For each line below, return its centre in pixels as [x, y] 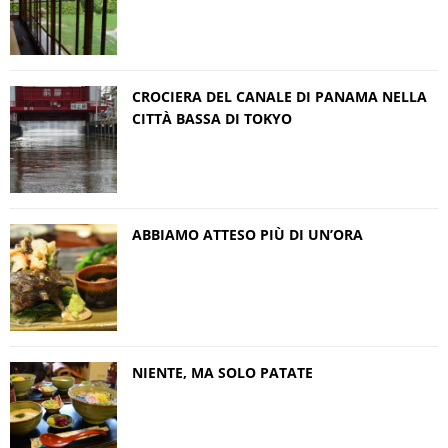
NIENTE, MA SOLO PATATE [222, 372]
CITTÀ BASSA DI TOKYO [212, 118]
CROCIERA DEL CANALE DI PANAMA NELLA [279, 96]
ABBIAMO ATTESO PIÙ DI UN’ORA [247, 234]
